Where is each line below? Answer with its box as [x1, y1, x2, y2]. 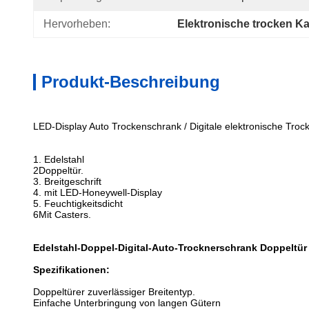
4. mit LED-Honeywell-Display [33, 187, 162, 198]
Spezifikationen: [33, 264, 110, 275]
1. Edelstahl [33, 154, 84, 165]
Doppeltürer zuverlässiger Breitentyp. [33, 286, 195, 297]
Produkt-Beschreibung [41, 72, 220, 91]
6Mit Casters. [33, 209, 91, 220]
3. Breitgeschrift [33, 176, 101, 187]
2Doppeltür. [33, 165, 83, 176]
